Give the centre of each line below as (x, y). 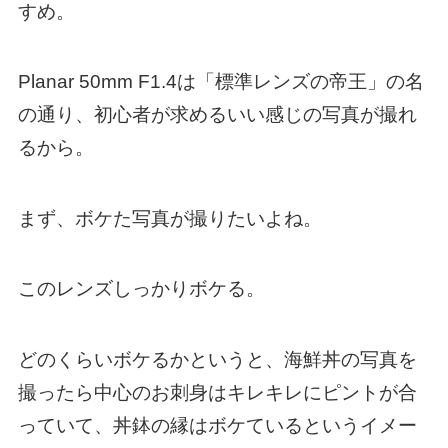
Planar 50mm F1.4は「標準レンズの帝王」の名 (220, 82)
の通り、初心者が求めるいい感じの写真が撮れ (217, 115)
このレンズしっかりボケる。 (141, 289)
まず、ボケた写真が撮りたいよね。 (169, 218)
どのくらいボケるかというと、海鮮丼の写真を (217, 360)
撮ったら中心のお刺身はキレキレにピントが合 (217, 393)
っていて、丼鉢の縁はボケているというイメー (217, 426)
